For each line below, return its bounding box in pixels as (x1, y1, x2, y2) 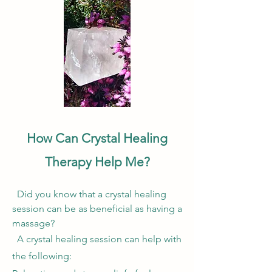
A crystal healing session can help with (12, 233, 182, 245)
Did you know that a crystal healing (17, 188, 166, 200)
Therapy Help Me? (44, 154, 150, 169)
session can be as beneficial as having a (12, 203, 182, 214)
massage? (12, 217, 55, 229)
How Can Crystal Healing (27, 131, 168, 146)
